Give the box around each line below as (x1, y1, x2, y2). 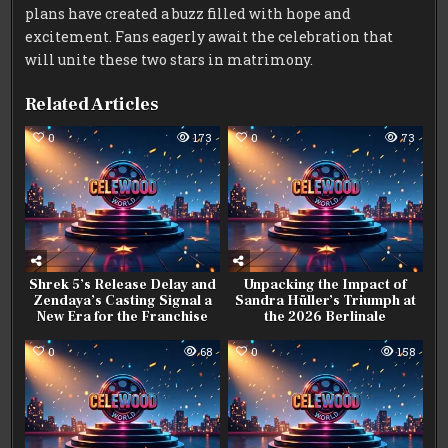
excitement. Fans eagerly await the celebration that (25, 26, 394, 46)
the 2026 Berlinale (264, 307, 387, 326)
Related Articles (25, 92, 160, 116)
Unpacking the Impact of (244, 275, 407, 294)
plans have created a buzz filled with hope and (25, 3, 352, 23)
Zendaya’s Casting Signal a (33, 291, 213, 310)
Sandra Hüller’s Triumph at (234, 291, 416, 310)
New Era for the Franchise (37, 307, 209, 326)
